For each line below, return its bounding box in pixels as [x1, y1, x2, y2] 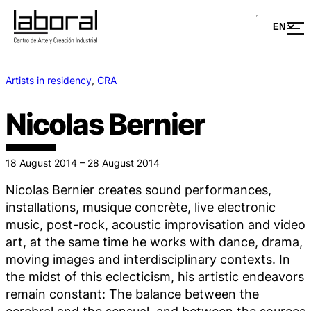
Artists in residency [6, 74, 92, 86]
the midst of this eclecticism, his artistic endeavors [6, 268, 304, 284]
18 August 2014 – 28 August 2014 [6, 157, 160, 169]
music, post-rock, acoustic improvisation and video [6, 216, 305, 232]
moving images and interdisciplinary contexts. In [6, 251, 290, 267]
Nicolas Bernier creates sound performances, [6, 181, 271, 197]
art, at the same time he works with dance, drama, [6, 233, 303, 249]
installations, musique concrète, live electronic [6, 199, 276, 215]
